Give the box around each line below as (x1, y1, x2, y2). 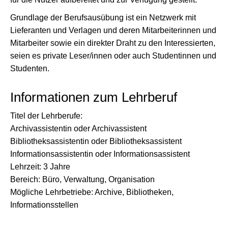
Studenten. (10, 64, 49, 73)
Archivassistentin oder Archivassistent (10, 124, 147, 133)
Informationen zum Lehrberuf (10, 90, 177, 104)
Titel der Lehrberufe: (10, 111, 82, 120)
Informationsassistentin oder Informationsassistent (10, 150, 190, 158)
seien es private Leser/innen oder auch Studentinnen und (10, 51, 216, 60)
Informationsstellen (10, 201, 78, 209)
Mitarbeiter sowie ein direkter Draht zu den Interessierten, (10, 39, 215, 47)
